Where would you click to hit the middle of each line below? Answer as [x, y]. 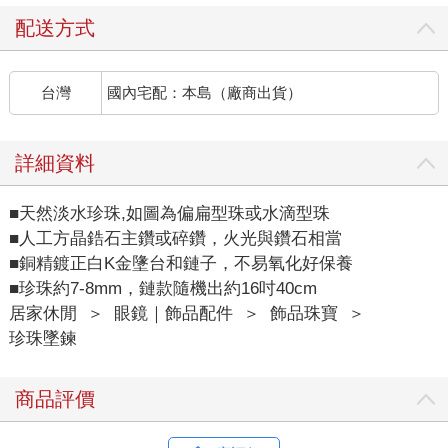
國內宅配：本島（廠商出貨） [205, 92]
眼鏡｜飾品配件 [173, 313]
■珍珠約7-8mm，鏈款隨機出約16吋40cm [162, 288]
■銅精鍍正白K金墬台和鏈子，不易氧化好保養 [180, 263]
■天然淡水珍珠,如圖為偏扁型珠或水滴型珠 [169, 213]
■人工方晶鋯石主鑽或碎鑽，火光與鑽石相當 [175, 238]
